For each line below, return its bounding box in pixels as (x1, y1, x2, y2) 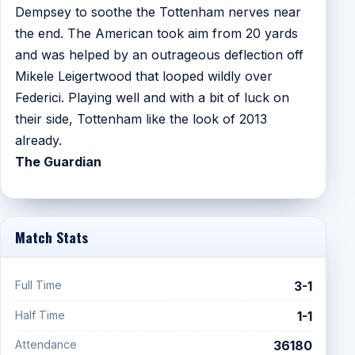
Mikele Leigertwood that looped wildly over (14, 68, 273, 84)
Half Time (14, 307, 65, 322)
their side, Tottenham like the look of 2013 (14, 111, 267, 127)
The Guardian (14, 154, 101, 170)
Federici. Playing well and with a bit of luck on (14, 90, 289, 105)
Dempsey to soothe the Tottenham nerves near (14, 4, 301, 20)
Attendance (14, 338, 77, 352)
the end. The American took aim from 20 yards (14, 25, 298, 41)
